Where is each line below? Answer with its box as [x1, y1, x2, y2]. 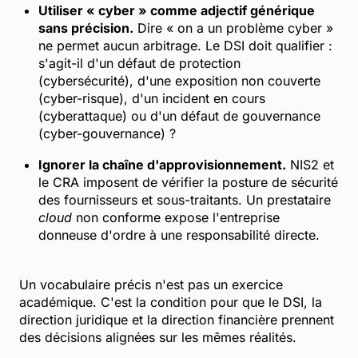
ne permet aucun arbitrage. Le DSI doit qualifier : [38, 37, 332, 54]
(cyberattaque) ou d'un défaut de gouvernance [38, 107, 320, 124]
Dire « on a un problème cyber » [133, 19, 333, 36]
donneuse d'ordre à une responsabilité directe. [38, 226, 320, 243]
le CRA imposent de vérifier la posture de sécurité [38, 173, 338, 190]
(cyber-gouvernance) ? [38, 125, 176, 141]
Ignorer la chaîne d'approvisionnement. [38, 156, 286, 173]
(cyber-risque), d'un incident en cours [38, 89, 265, 106]
